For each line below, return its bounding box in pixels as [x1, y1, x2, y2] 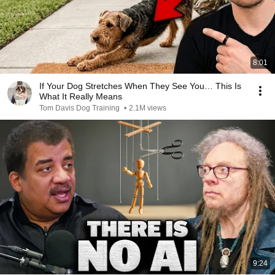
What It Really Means [39, 91, 122, 101]
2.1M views [129, 104, 166, 112]
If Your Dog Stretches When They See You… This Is [39, 81, 241, 91]
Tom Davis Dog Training [39, 104, 122, 112]
